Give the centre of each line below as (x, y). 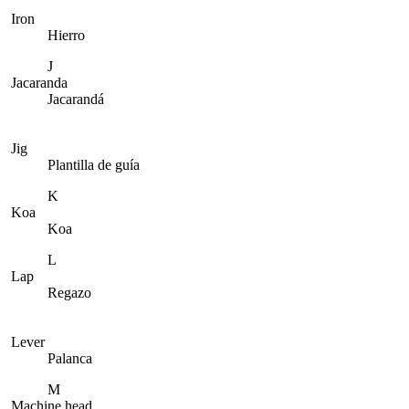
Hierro (66, 35)
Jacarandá (76, 99)
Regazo (69, 293)
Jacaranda (39, 83)
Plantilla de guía (94, 165)
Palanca (70, 358)
